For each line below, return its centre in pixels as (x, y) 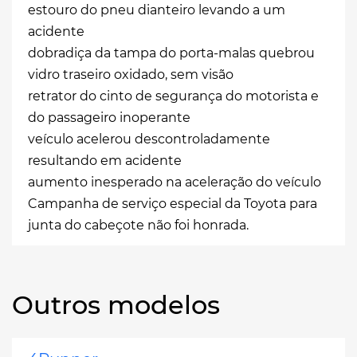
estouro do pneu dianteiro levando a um (157, 10)
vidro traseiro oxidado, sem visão (131, 74)
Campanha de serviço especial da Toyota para (173, 203)
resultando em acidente (105, 160)
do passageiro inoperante (109, 117)
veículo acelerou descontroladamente (149, 139)
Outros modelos (116, 304)
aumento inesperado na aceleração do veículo (175, 182)
